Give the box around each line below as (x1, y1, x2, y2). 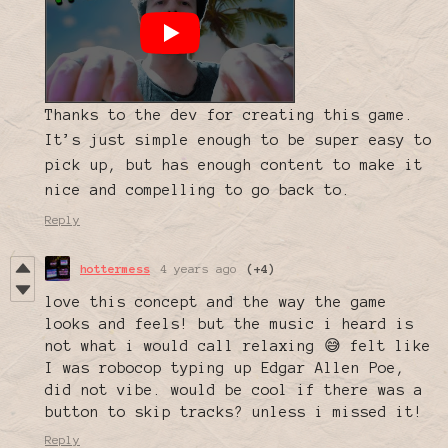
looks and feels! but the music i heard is (45, 315, 414, 332)
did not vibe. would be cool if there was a (45, 381, 423, 398)
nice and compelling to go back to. (45, 181, 351, 198)
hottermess (80, 261, 150, 275)
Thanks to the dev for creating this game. (45, 106, 414, 123)
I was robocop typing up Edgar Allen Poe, (45, 359, 405, 376)
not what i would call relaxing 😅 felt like (45, 337, 431, 354)
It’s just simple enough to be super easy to (45, 131, 432, 148)
